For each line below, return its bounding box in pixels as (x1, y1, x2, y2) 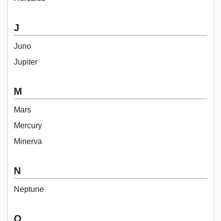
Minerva (14, 137, 42, 146)
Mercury (14, 121, 42, 130)
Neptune (14, 184, 44, 193)
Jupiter (14, 57, 37, 66)
